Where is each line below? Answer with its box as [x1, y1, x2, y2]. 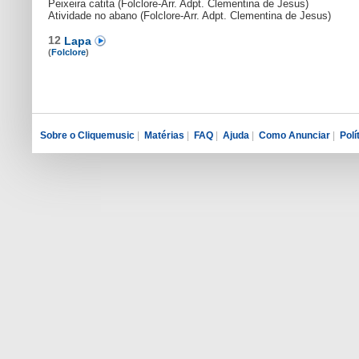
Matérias [144, 130, 184, 142]
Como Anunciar [259, 130, 330, 142]
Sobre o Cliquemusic [40, 130, 135, 142]
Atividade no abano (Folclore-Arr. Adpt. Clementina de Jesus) [48, 9, 331, 22]
